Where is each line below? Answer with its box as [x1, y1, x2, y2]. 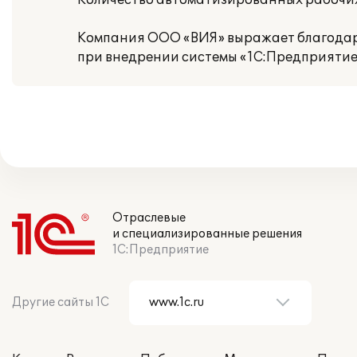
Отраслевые [112, 211, 186, 225]
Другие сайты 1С [12, 296, 109, 309]
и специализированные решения [112, 227, 302, 241]
